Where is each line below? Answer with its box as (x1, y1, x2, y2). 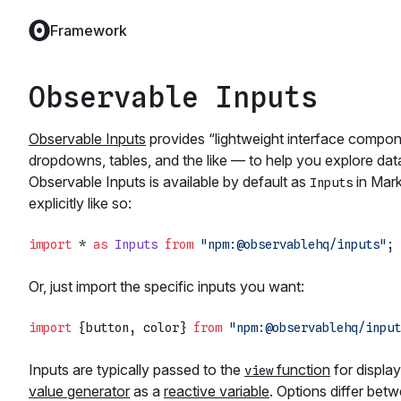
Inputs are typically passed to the (29, 361, 244, 380)
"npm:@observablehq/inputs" (200, 237, 387, 252)
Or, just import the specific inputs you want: (29, 277, 304, 296)
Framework (50, 21, 127, 39)
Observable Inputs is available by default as (29, 173, 310, 192)
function (273, 361, 330, 380)
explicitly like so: (29, 194, 132, 213)
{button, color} (72, 320, 193, 336)
